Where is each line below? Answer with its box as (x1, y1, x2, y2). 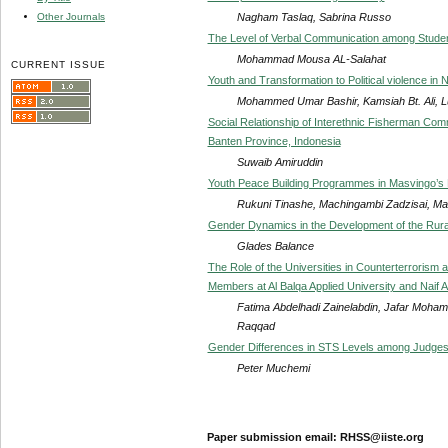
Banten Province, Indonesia (207, 134, 341, 147)
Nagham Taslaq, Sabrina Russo (236, 10, 391, 23)
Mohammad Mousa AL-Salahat (236, 52, 386, 65)
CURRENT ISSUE (11, 58, 107, 70)
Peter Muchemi (236, 361, 310, 374)
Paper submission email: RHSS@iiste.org (206, 430, 424, 443)
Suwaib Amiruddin (236, 155, 323, 168)
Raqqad (236, 319, 275, 332)
